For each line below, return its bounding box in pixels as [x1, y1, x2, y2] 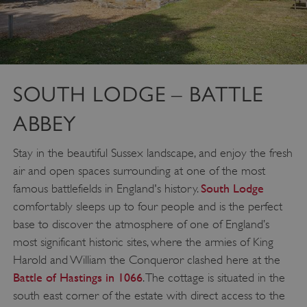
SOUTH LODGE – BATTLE [12, 82, 263, 107]
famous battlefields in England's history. [12, 182, 201, 196]
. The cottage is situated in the [142, 271, 285, 285]
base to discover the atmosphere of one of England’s [12, 217, 269, 232]
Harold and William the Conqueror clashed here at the [12, 253, 280, 267]
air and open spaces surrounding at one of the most [12, 164, 265, 178]
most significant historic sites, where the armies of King [12, 235, 273, 249]
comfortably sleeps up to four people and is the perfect [12, 199, 282, 214]
